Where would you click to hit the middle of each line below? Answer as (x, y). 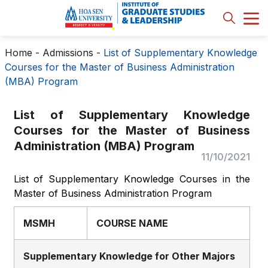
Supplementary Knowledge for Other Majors (129, 256)
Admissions (68, 53)
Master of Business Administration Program (112, 193)
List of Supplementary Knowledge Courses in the (132, 179)
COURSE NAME (132, 223)
